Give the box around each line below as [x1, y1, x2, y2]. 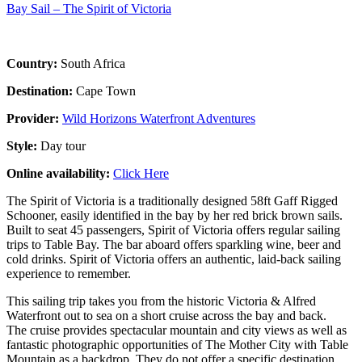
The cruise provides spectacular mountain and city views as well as [6, 322, 347, 337]
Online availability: [6, 166, 113, 180]
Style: [6, 138, 40, 153]
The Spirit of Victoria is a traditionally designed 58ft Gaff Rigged [6, 193, 338, 208]
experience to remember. [6, 266, 131, 280]
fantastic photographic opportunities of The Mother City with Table [6, 337, 348, 351]
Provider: [6, 111, 62, 125]
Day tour [40, 138, 86, 153]
